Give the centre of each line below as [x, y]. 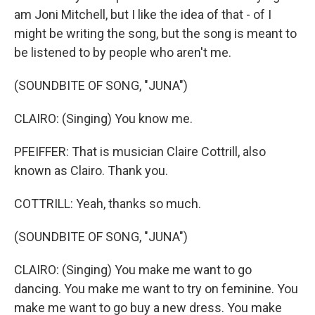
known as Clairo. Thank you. [91, 171]
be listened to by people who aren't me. [123, 52]
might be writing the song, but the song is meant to [155, 33]
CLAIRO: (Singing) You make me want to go [133, 270]
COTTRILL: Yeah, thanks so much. [108, 204]
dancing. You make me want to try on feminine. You [156, 289]
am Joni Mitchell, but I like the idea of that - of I [143, 14]
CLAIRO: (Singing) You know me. [103, 118]
